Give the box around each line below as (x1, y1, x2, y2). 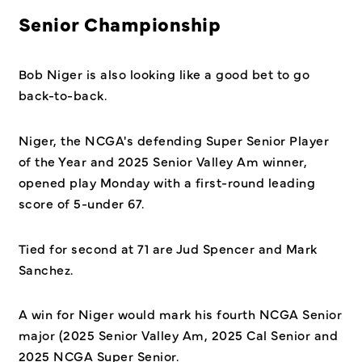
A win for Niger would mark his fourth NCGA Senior (18, 305, 342, 323)
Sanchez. (18, 259, 77, 278)
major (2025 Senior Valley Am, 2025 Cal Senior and (18, 326, 338, 344)
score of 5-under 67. (18, 193, 148, 212)
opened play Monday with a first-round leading (18, 172, 315, 191)
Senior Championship (18, 9, 221, 36)
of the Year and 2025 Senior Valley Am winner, (18, 151, 307, 170)
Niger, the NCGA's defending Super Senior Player (18, 130, 329, 149)
